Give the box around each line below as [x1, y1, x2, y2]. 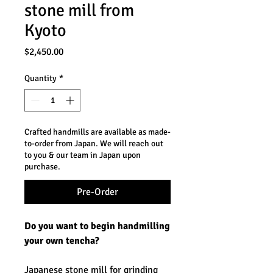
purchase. [24, 161, 60, 172]
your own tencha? [24, 235, 99, 247]
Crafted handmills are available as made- [24, 127, 171, 138]
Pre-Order [77, 186, 118, 199]
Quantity [24, 73, 57, 84]
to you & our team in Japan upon [24, 150, 141, 161]
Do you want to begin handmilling [24, 220, 170, 233]
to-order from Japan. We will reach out [24, 138, 163, 149]
